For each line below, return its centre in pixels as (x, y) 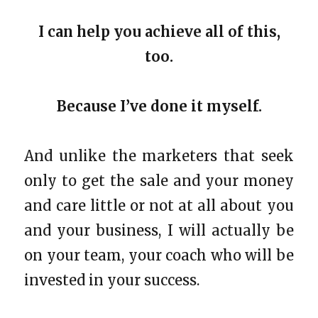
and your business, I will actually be (159, 230)
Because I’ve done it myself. (159, 106)
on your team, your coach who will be (159, 255)
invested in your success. (112, 280)
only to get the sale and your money (159, 180)
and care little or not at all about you (159, 205)
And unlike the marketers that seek (159, 155)
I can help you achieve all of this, (159, 31)
